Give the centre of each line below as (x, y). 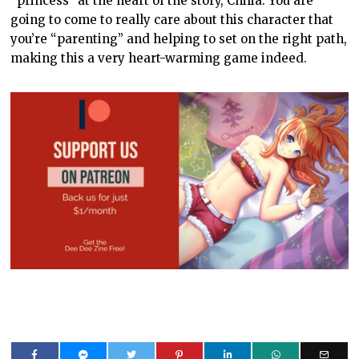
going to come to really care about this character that (172, 19)
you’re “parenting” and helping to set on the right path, (179, 38)
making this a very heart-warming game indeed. (159, 58)
